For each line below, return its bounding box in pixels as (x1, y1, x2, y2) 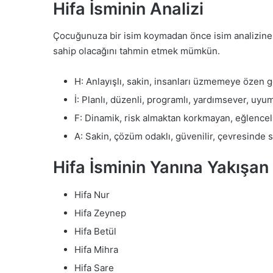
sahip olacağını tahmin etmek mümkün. (53, 45, 220, 57)
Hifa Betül (74, 225, 116, 237)
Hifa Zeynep (74, 207, 126, 219)
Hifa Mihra (74, 243, 118, 255)
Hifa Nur (74, 188, 110, 200)
